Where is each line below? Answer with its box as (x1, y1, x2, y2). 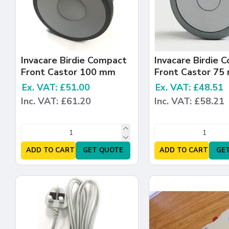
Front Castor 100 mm (21, 66, 116, 79)
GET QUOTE (83, 146, 124, 155)
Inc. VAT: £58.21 (154, 95, 224, 108)
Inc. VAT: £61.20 (21, 95, 91, 108)
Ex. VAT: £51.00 (22, 81, 90, 94)
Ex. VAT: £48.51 (155, 81, 223, 94)
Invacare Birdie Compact (21, 54, 127, 67)
